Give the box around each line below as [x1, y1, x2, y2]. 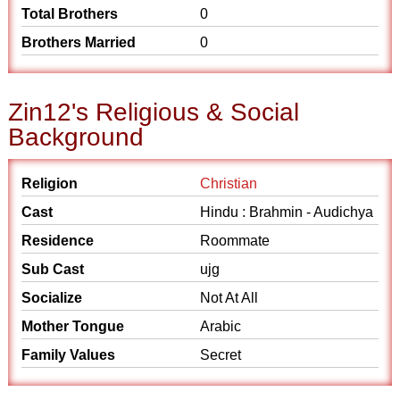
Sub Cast [21, 262, 85, 277]
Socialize [21, 290, 83, 305]
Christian [200, 176, 257, 191]
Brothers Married [21, 35, 137, 50]
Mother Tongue [21, 319, 125, 334]
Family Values [21, 347, 116, 362]
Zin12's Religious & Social [8, 98, 300, 126]
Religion [21, 176, 79, 191]
